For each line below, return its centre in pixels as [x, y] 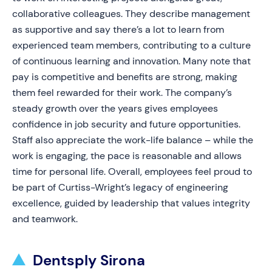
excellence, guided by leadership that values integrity [131, 203]
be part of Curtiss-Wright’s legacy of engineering [120, 187]
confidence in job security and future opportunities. [126, 124]
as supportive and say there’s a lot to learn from [118, 29]
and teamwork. [45, 219]
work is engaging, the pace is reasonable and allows [127, 156]
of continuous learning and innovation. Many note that [131, 61]
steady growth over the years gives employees [115, 108]
